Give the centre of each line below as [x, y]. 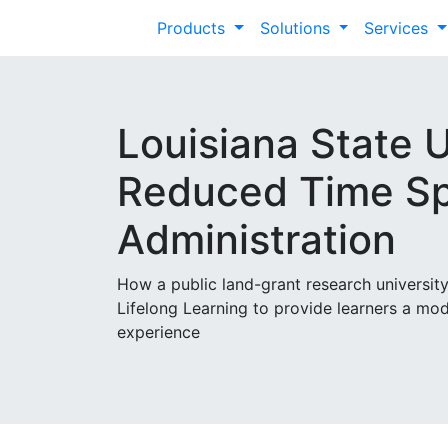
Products [193, 28]
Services [399, 28]
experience [158, 332]
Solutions [297, 28]
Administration [256, 239]
